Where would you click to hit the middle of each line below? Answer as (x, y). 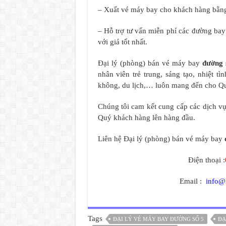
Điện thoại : (207, 160)
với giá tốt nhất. (122, 42)
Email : (192, 181)
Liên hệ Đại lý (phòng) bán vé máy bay (161, 139)
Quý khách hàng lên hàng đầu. (146, 118)
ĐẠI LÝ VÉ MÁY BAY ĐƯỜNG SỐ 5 (158, 219)
